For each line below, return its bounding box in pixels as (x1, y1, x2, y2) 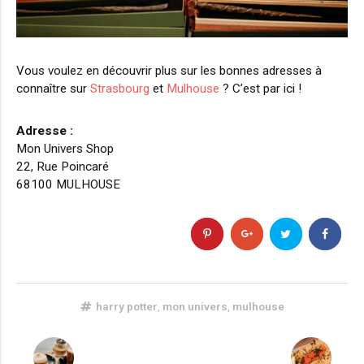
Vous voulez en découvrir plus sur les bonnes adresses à (16, 63, 322, 78)
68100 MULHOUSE (16, 177, 120, 192)
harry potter (95, 300, 158, 313)
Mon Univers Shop (16, 141, 114, 156)
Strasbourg (90, 81, 149, 96)
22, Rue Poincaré (16, 159, 109, 174)
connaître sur (16, 81, 90, 96)
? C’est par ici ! (219, 81, 301, 96)
